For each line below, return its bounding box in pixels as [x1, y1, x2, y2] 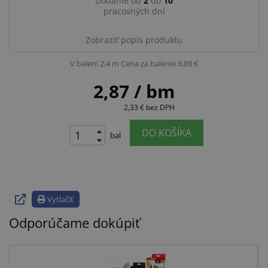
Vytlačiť [47, 193, 74, 205]
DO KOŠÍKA [142, 126, 191, 140]
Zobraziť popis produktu [86, 34, 182, 46]
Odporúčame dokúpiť [9, 213, 140, 232]
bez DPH [146, 102, 175, 113]
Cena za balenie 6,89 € [121, 58, 198, 69]
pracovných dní [103, 5, 165, 17]
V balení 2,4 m [70, 58, 119, 69]
